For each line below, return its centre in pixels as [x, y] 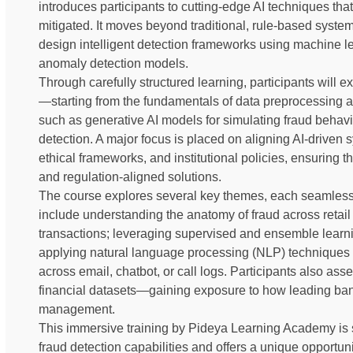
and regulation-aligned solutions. [130, 176]
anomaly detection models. [113, 63]
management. [77, 309]
